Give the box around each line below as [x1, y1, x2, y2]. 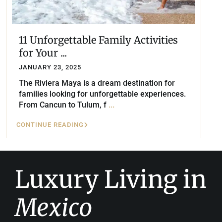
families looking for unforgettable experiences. [19, 89, 186, 99]
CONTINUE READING [16, 121, 84, 129]
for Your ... [19, 47, 67, 59]
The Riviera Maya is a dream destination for [19, 78, 175, 88]
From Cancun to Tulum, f [19, 100, 109, 110]
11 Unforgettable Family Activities [19, 34, 178, 47]
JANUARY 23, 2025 [19, 63, 81, 71]
